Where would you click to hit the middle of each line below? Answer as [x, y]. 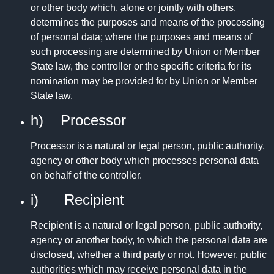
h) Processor [78, 120]
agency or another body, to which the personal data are [149, 240]
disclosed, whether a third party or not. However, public [149, 255]
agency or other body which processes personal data [145, 160]
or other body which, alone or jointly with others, [133, 7]
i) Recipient [77, 200]
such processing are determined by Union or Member [145, 51]
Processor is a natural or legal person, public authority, [148, 146]
